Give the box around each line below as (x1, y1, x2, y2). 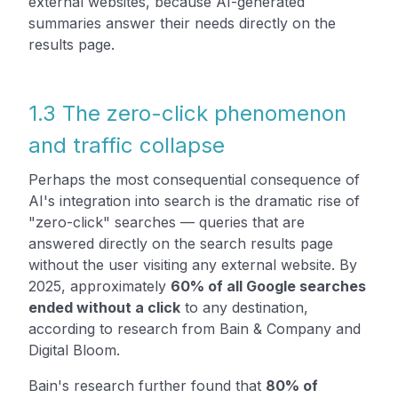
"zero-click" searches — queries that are (28, 212, 305, 231)
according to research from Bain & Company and (28, 319, 361, 338)
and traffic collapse (28, 131, 225, 158)
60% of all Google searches (171, 276, 366, 295)
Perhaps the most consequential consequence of (28, 170, 360, 188)
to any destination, (180, 298, 308, 316)
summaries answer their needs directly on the (28, 13, 336, 32)
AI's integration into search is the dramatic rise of (28, 191, 360, 210)
